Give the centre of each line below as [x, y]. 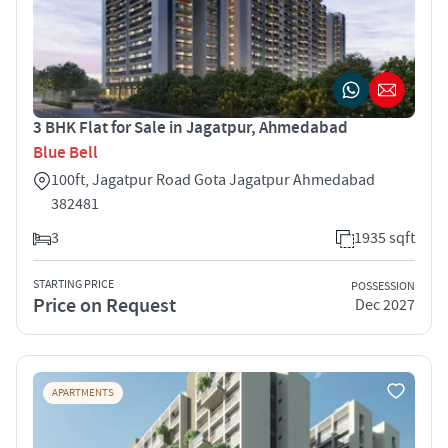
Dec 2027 [385, 305]
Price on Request [104, 305]
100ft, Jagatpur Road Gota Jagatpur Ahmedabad [213, 179]
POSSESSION [383, 287]
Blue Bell [65, 152]
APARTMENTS [83, 392]
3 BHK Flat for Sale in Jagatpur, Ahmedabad [190, 127]
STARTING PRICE [73, 284]
